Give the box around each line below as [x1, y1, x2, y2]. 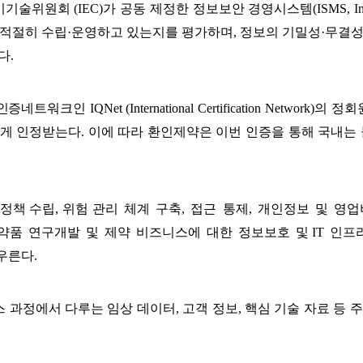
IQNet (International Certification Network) [89, 100, 315, 115]
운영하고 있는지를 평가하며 [70, 24, 234, 39]
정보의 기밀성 [240, 24, 322, 39]
